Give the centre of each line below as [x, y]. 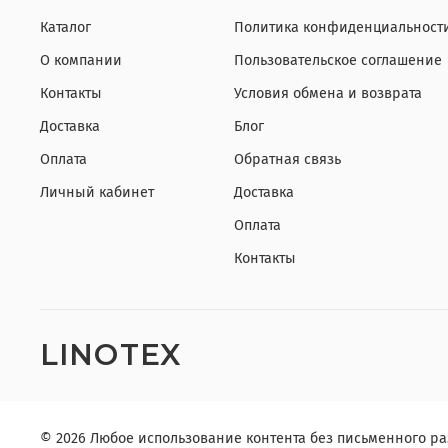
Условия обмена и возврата [328, 93]
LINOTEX [111, 353]
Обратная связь [287, 159]
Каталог [65, 27]
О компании [81, 60]
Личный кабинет [97, 192]
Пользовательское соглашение [338, 60]
